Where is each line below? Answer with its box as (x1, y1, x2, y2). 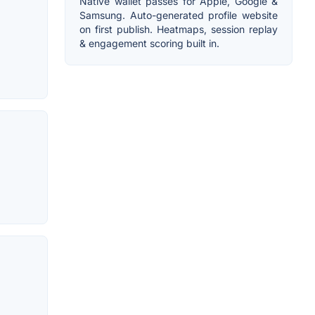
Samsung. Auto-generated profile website (79, 8, 278, 21)
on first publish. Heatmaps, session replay (79, 22, 278, 35)
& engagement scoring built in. (79, 37, 219, 49)
